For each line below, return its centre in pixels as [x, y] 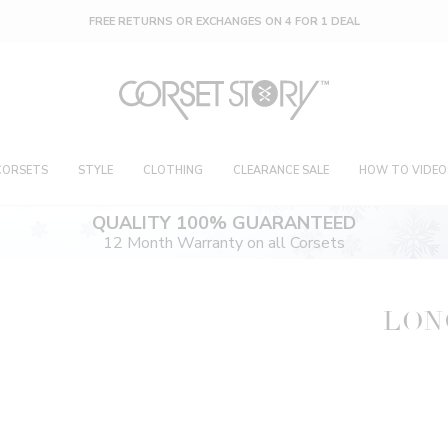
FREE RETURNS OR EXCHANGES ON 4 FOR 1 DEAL [224, 21]
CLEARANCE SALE [281, 171]
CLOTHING [173, 171]
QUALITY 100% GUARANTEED [223, 223]
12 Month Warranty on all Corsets [223, 243]
